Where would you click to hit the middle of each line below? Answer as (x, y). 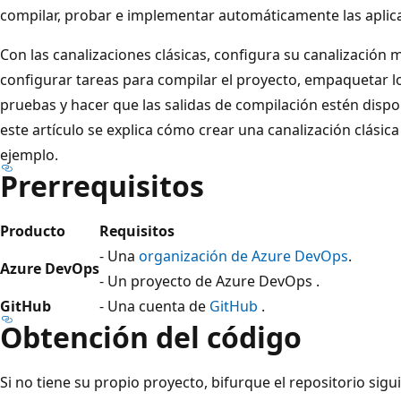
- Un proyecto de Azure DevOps (208, 281)
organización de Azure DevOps (243, 256)
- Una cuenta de (154, 306)
